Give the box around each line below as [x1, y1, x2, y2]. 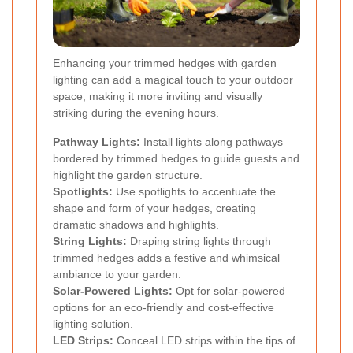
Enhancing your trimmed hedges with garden [53, 57, 277, 70]
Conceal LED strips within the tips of [113, 334, 295, 347]
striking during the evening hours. [53, 106, 219, 120]
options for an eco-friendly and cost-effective [53, 301, 274, 314]
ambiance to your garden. [53, 268, 181, 281]
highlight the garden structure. [53, 169, 203, 182]
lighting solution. [53, 318, 133, 331]
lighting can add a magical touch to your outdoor [53, 73, 293, 87]
